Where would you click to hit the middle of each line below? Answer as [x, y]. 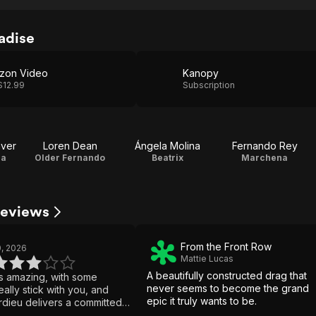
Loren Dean [70, 146]
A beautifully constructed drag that [227, 275]
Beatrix [167, 158]
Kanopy [201, 73]
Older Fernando [70, 158]
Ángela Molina [167, 146]
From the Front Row [226, 247]
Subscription [209, 85]
